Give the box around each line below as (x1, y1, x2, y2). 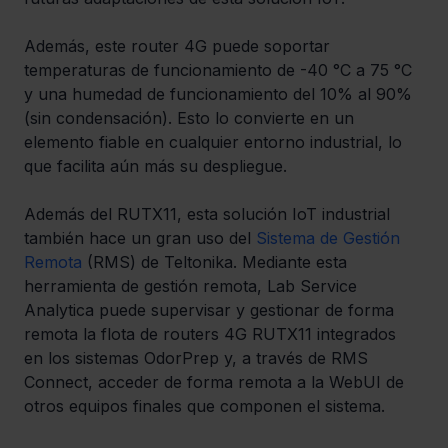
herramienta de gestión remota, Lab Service (24, 276, 362, 297)
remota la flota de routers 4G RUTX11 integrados (24, 324, 401, 345)
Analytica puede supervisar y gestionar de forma (24, 300, 399, 321)
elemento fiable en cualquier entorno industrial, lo (24, 132, 407, 153)
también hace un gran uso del (24, 228, 256, 249)
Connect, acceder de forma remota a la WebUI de (24, 372, 409, 393)
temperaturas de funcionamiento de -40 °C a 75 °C (24, 60, 417, 81)
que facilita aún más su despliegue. (24, 156, 287, 177)
